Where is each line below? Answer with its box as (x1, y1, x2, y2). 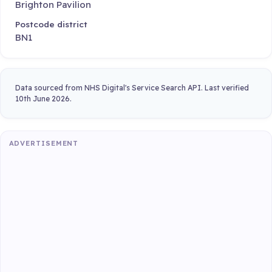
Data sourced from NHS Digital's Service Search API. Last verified (15, 83, 249, 92)
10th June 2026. (15, 93, 72, 103)
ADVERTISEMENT (8, 139, 79, 148)
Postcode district (15, 18, 87, 29)
